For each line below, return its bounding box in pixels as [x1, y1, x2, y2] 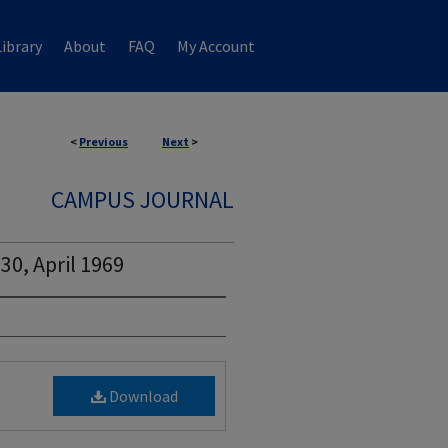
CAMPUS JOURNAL [51, 184, 234, 215]
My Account [177, 36, 255, 56]
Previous [79, 134, 128, 149]
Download [105, 386, 178, 406]
